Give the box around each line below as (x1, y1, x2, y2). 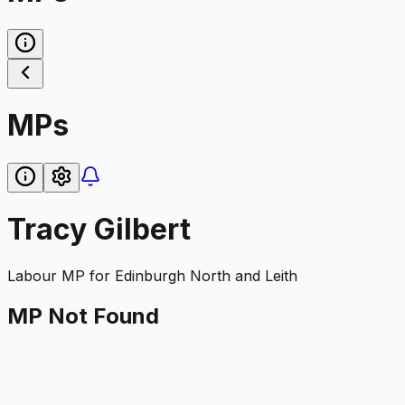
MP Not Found (7, 302, 159, 329)
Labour (7, 266, 57, 285)
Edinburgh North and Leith (115, 266, 297, 285)
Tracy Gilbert (7, 212, 191, 248)
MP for (57, 266, 115, 285)
